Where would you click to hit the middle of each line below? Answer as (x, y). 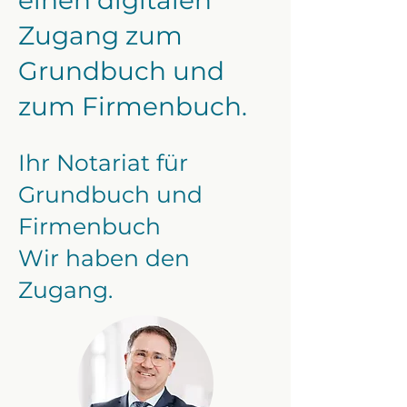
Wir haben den (104, 258)
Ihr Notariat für (103, 163)
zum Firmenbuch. (133, 106)
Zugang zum (100, 35)
